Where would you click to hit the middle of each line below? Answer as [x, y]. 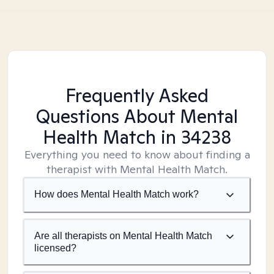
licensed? [55, 248]
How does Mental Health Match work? [117, 194]
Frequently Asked [137, 95]
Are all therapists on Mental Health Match [123, 236]
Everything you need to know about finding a [137, 154]
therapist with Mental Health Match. [137, 169]
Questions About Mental [137, 116]
